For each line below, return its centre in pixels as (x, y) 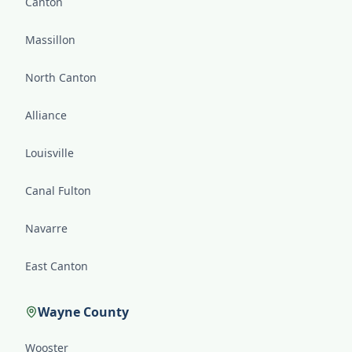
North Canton (61, 77)
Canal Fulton (58, 191)
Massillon (50, 40)
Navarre (46, 228)
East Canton (57, 266)
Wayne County (83, 312)
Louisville (49, 153)
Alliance (46, 115)
